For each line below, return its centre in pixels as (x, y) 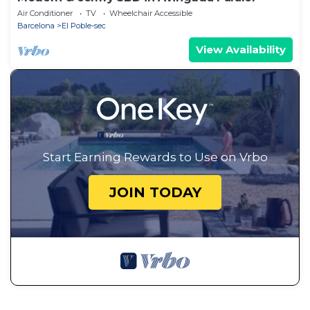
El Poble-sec (84, 26)
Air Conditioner (45, 13)
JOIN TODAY (155, 193)
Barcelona (36, 26)
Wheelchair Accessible (151, 13)
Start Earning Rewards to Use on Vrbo (155, 157)
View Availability (241, 50)
